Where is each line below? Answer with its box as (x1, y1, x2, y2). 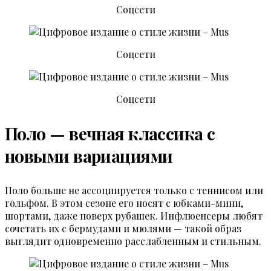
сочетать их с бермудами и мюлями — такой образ (5, 222, 241, 235)
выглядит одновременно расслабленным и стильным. (5, 235, 266, 248)
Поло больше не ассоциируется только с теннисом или (5, 184, 263, 197)
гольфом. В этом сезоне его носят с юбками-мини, (5, 197, 243, 210)
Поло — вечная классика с (5, 122, 215, 145)
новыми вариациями (5, 145, 173, 168)
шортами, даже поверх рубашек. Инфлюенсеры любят (5, 209, 263, 223)
